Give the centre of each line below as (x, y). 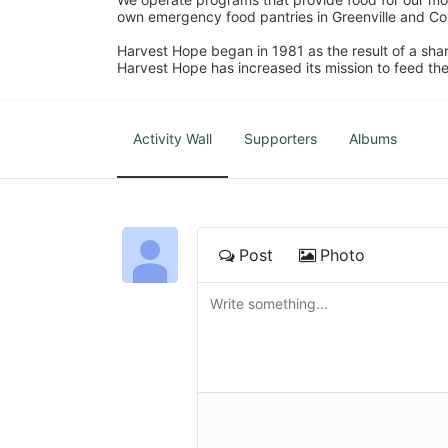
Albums (373, 138)
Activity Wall (172, 138)
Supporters (280, 138)
